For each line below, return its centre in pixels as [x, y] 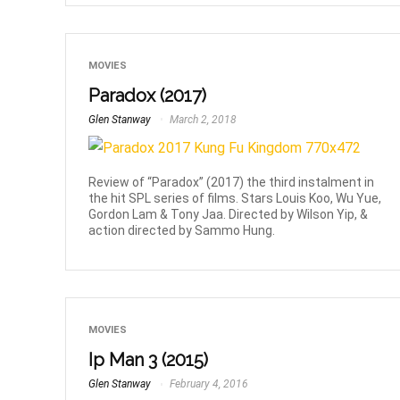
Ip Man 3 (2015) [149, 360]
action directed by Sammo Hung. [182, 231]
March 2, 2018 [202, 119]
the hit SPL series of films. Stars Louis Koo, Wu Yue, [235, 199]
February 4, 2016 [208, 384]
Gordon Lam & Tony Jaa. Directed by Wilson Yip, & [229, 215]
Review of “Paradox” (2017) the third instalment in [232, 183]
